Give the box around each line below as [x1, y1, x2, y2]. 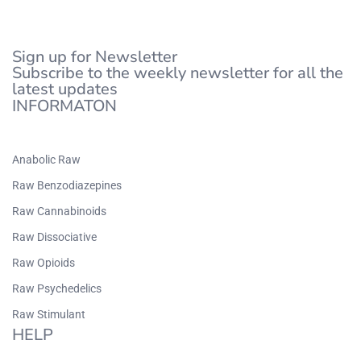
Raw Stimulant [12, 308, 85, 321]
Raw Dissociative [12, 230, 97, 243]
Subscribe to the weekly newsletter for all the [12, 62, 343, 84]
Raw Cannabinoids [12, 205, 106, 218]
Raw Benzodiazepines [12, 179, 122, 192]
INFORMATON [12, 95, 117, 117]
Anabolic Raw [12, 153, 81, 166]
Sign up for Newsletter [12, 46, 177, 68]
